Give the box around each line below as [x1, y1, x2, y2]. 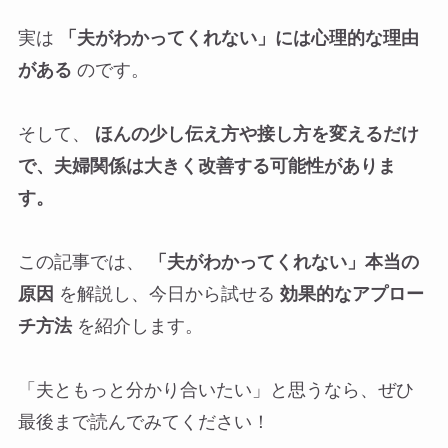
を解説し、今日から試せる [53, 284, 280, 305]
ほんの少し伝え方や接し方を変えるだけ [94, 124, 419, 145]
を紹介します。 [71, 316, 203, 337]
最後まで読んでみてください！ [17, 412, 270, 433]
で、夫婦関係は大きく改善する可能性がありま [17, 156, 396, 177]
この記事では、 [17, 252, 149, 273]
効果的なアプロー [279, 284, 424, 305]
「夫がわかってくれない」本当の [148, 252, 419, 273]
